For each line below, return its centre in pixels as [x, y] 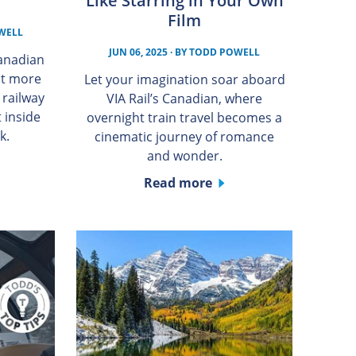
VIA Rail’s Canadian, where [185, 98]
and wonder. [184, 155]
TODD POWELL [225, 52]
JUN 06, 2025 [139, 52]
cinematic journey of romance [185, 136]
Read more [178, 182]
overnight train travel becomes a [185, 117]
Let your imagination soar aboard [184, 79]
